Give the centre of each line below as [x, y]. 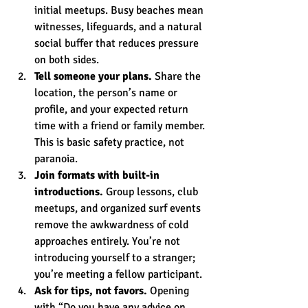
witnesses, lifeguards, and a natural [120, 26]
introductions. [69, 191]
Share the [178, 76]
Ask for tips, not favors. [91, 290]
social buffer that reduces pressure [118, 43]
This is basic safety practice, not [111, 142]
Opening [169, 290]
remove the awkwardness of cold [113, 224]
